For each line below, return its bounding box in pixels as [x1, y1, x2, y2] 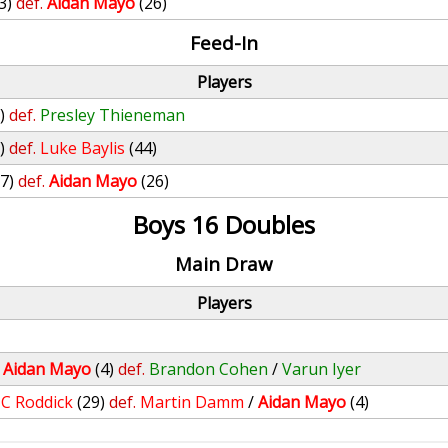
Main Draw [174, 251, 273, 276]
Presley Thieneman [40, 104, 186, 126]
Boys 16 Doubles [132, 208, 315, 241]
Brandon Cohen [149, 358, 269, 380]
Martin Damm [140, 391, 245, 413]
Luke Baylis [40, 137, 126, 159]
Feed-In [189, 30, 258, 55]
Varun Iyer [282, 358, 362, 380]
